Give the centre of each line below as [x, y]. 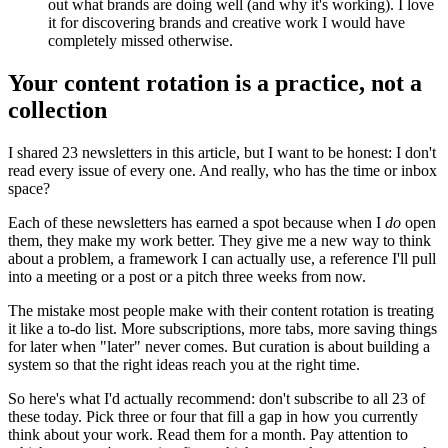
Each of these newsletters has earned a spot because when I [196, 222]
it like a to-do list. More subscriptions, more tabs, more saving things [222, 328]
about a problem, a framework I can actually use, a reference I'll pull [222, 258]
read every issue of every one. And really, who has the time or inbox [222, 170]
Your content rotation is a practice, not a [215, 82]
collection [57, 109]
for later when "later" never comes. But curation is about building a [219, 346]
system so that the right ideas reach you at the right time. [184, 364]
